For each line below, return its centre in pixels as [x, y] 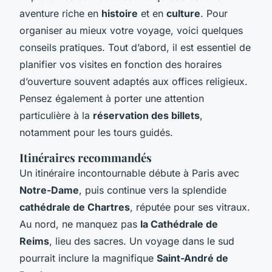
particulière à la [56, 115]
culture [183, 13]
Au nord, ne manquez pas [80, 224]
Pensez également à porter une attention [112, 98]
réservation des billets [146, 115]
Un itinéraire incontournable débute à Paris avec [129, 173]
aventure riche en [60, 13]
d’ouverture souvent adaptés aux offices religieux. [134, 81]
